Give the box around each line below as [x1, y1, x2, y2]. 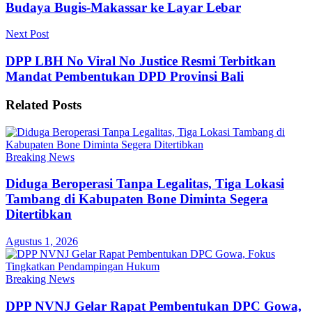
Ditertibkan [6, 207, 72, 222]
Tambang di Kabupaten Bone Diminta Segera [6, 192, 268, 207]
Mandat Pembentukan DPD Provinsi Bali [6, 69, 244, 84]
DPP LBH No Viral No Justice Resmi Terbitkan [6, 54, 276, 69]
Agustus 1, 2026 [6, 235, 78, 247]
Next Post [6, 28, 49, 40]
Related [6, 97, 49, 112]
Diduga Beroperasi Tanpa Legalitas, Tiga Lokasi [6, 176, 284, 192]
